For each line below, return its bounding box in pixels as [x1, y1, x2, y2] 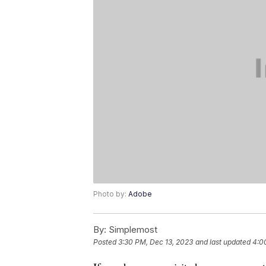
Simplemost [106, 224, 157, 236]
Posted [93, 237, 118, 247]
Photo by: [93, 189, 128, 199]
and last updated [195, 237, 251, 247]
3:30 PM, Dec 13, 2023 [118, 237, 193, 247]
